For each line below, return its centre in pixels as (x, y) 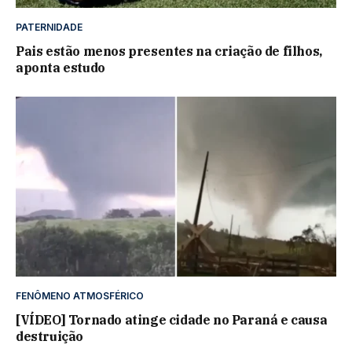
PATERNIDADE (49, 27)
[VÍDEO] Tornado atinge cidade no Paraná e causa (172, 320)
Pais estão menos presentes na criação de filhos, (169, 51)
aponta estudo (60, 68)
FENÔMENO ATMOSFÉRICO (80, 296)
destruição (49, 337)
